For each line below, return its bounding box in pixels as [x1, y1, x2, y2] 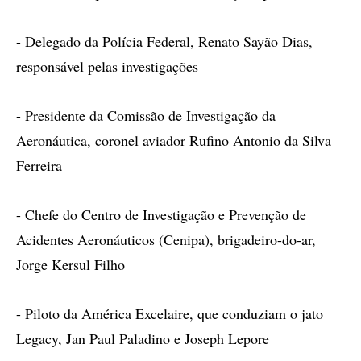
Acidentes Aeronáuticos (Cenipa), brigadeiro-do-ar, [16, 230, 316, 249]
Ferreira [16, 156, 62, 175]
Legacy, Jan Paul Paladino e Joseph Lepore [16, 329, 269, 348]
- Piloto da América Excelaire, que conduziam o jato [16, 304, 323, 323]
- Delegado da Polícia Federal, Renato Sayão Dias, [16, 31, 313, 51]
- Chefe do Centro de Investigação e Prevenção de [16, 205, 306, 224]
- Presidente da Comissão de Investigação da [16, 106, 276, 125]
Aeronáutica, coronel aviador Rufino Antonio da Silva [16, 131, 331, 150]
